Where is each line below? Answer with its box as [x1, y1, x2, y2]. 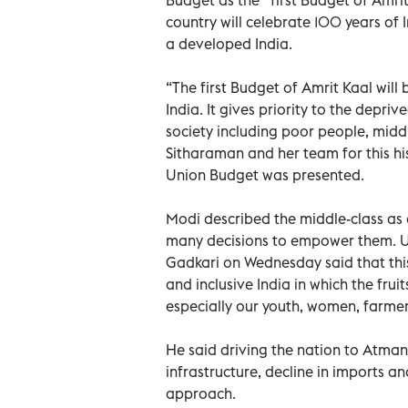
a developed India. [166, 34, 292, 53]
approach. [166, 383, 236, 403]
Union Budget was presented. [166, 165, 364, 184]
